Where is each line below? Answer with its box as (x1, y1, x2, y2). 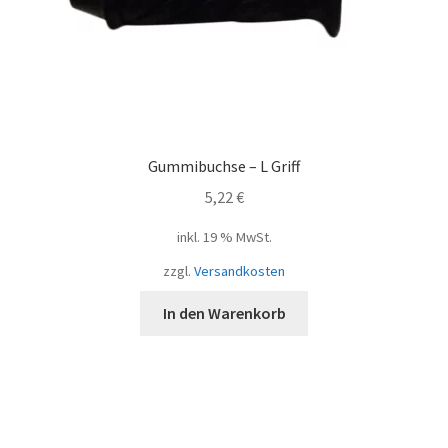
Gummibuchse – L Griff (148, 156, 300, 177)
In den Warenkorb (162, 303, 286, 324)
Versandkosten (194, 262, 285, 281)
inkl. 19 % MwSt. (176, 228, 272, 247)
